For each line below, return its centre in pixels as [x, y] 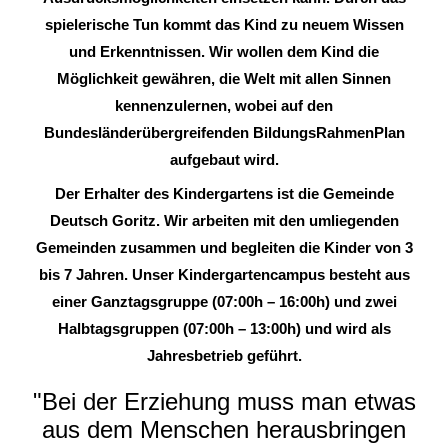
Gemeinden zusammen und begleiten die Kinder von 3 [224, 248]
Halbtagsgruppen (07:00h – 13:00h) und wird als [224, 329]
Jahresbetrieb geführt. [224, 356]
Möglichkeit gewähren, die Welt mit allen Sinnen [224, 79]
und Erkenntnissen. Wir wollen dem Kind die [224, 52]
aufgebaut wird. [224, 160]
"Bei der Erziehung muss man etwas [224, 401]
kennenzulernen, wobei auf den [224, 106]
